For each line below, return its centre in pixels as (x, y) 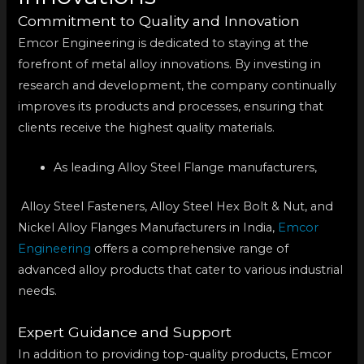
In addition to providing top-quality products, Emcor (175, 354)
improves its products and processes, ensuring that (171, 107)
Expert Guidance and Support (125, 331)
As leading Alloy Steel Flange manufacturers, (186, 168)
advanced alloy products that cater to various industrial (181, 270)
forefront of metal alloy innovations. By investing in (170, 65)
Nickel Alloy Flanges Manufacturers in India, (148, 228)
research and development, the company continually (178, 86)
